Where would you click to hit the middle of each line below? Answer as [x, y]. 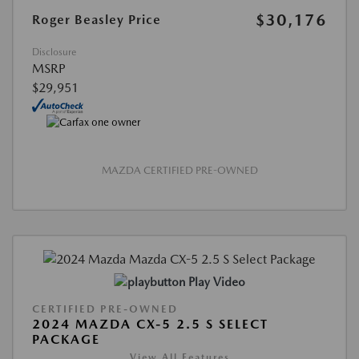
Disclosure [54, 52]
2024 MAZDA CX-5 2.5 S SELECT [150, 324]
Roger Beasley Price [97, 19]
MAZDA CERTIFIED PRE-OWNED [179, 171]
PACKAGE [66, 339]
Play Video [216, 282]
